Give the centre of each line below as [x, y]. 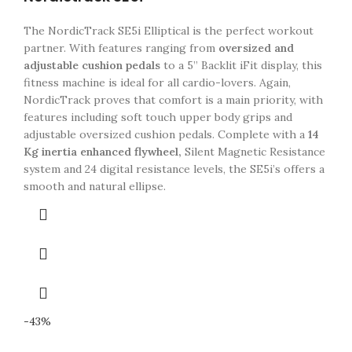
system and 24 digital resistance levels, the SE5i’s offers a [174, 169]
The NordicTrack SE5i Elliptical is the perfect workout [169, 31]
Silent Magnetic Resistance [253, 152]
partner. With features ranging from [121, 48]
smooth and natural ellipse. [95, 186]
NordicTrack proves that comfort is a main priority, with [173, 100]
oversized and [256, 48]
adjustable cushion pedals [92, 65]
